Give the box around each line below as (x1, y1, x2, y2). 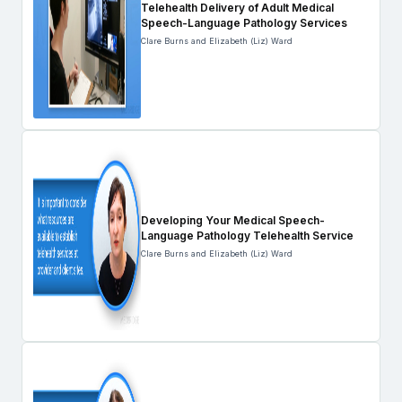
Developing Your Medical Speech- (141, 213, 325, 227)
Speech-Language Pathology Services (141, 16, 347, 31)
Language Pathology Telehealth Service (141, 228, 354, 242)
